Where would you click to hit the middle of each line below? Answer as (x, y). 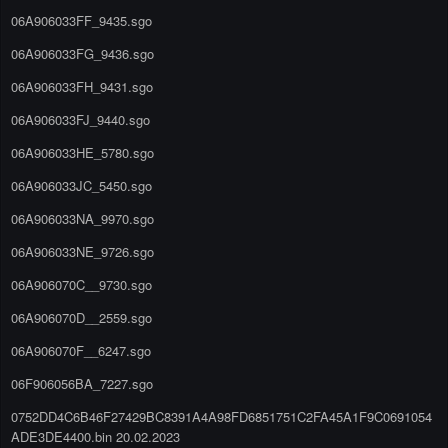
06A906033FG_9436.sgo (82, 53)
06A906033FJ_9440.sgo (80, 119)
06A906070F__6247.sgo (81, 350)
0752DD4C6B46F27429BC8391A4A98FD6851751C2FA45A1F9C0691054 (221, 416)
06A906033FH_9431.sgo (82, 86)
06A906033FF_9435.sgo (81, 20)
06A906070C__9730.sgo (81, 284)
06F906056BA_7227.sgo (82, 383)
